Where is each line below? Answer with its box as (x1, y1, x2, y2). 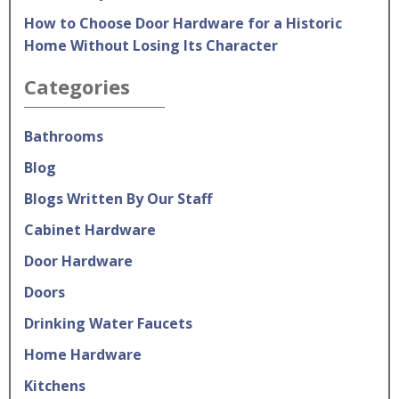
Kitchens (24, 376, 85, 395)
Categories (24, 73, 130, 100)
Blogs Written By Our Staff (24, 189, 212, 208)
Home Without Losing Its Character (24, 36, 278, 55)
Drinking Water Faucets (24, 313, 192, 333)
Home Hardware (24, 345, 142, 364)
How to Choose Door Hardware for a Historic (24, 13, 342, 33)
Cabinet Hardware (24, 220, 156, 240)
